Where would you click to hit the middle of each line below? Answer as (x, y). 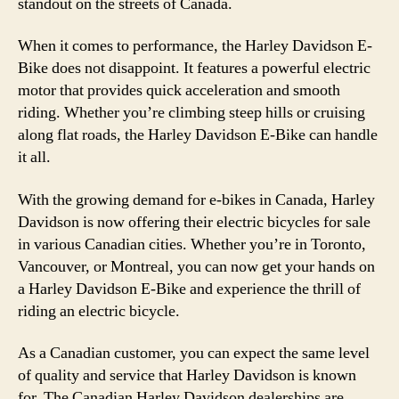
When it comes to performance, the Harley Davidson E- (195, 46)
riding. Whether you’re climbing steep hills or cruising (191, 113)
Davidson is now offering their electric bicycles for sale (194, 222)
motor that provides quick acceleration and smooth (179, 90)
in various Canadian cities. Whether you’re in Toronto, (192, 244)
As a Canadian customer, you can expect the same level (194, 353)
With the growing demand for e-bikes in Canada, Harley (196, 199)
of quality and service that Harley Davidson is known (187, 375)
